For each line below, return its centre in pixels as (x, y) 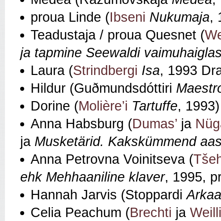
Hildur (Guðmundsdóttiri (103, 88)
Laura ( (52, 70)
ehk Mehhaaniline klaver (92, 177)
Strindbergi (105, 70)
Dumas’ (155, 124)
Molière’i (103, 106)
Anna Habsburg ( (81, 124)
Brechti (151, 212)
